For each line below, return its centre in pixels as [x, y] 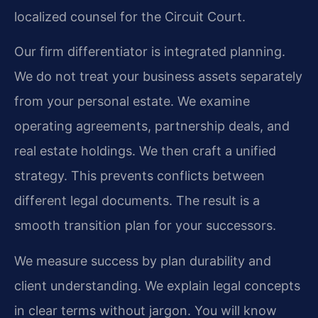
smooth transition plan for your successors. [145, 226]
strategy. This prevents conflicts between [139, 176]
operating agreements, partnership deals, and [152, 126]
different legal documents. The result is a [137, 201]
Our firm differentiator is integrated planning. [150, 52]
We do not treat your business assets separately [158, 77]
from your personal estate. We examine [132, 102]
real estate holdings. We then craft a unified [145, 151]
